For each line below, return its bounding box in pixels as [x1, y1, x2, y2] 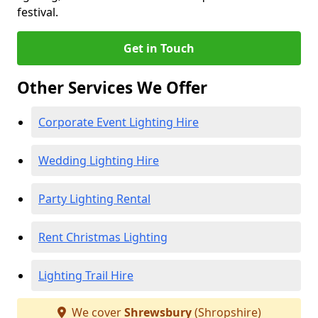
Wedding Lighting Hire [38, 153, 159, 168]
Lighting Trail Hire [38, 268, 133, 283]
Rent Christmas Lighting [38, 229, 168, 245]
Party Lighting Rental [38, 191, 150, 207]
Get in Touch [124, 40, 194, 56]
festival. [17, 4, 58, 20]
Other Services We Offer [17, 77, 207, 99]
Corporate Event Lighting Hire [38, 114, 199, 130]
